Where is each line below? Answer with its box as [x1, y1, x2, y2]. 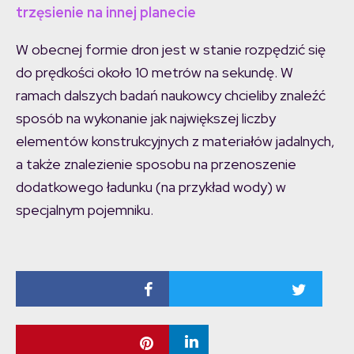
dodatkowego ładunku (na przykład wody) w [16, 178, 286, 197]
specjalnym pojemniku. [16, 201, 153, 220]
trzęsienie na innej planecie [16, 3, 196, 22]
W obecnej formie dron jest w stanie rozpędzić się [16, 40, 326, 59]
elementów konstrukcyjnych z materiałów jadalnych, [16, 132, 335, 151]
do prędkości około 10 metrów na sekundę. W [16, 63, 293, 82]
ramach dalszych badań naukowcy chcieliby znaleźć [16, 86, 326, 105]
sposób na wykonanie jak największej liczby [16, 109, 276, 128]
